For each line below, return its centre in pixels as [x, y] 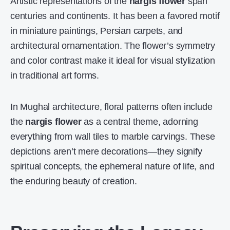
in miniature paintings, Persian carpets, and [97, 31]
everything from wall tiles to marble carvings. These [113, 137]
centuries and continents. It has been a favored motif [115, 16]
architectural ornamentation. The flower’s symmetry [113, 46]
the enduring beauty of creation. [74, 181]
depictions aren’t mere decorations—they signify [106, 151]
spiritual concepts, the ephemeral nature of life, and [112, 166]
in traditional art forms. [55, 75]
